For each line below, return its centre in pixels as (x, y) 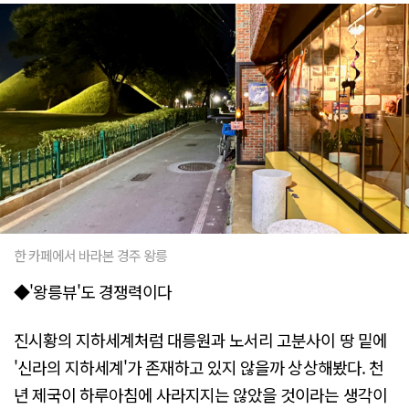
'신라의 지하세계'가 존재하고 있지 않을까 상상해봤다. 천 (199, 367)
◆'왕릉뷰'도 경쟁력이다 (93, 291)
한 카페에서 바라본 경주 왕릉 (91, 255)
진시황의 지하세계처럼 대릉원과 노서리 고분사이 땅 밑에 (200, 340)
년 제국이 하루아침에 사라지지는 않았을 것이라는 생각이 (200, 395)
